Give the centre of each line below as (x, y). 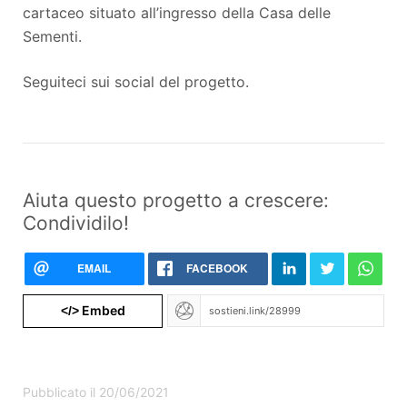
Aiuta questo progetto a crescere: (176, 200)
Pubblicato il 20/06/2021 (96, 392)
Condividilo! (76, 223)
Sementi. (52, 36)
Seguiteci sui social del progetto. (136, 81)
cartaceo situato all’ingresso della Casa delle (177, 12)
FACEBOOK (217, 268)
